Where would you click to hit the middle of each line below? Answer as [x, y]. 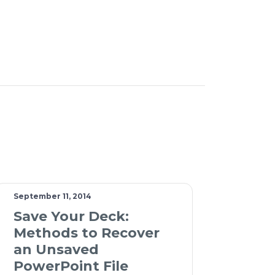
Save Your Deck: [72, 217]
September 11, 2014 [53, 196]
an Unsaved [56, 250]
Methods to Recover [87, 233]
